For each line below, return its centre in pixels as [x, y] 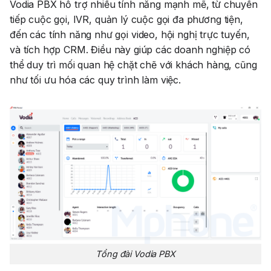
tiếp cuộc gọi [38, 19]
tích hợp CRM [54, 49]
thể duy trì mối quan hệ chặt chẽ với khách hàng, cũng [133, 64]
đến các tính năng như [63, 34]
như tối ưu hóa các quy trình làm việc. [95, 80]
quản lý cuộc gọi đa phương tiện [167, 19]
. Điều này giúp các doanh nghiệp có [168, 49]
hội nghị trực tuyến [204, 34]
